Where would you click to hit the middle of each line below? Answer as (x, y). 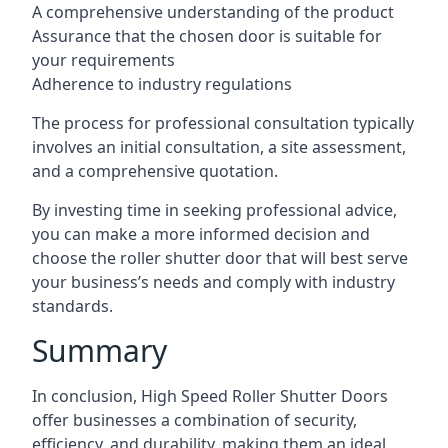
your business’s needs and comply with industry (213, 282)
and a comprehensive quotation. (155, 171)
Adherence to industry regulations (162, 84)
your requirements (103, 60)
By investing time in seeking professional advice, (214, 210)
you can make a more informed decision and (201, 234)
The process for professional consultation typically (223, 123)
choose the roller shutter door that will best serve (220, 258)
